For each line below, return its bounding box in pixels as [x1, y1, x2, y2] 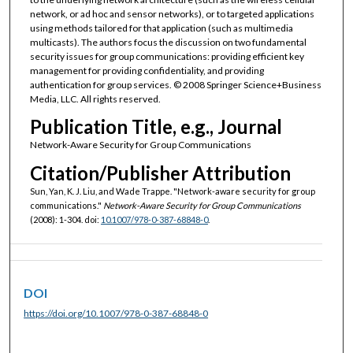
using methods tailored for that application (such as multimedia [29, 21, 293, 34]
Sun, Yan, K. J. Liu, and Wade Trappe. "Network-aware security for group [29, 185, 315, 196]
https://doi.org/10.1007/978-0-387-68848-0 [24, 307, 209, 319]
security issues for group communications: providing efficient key [29, 50, 304, 62]
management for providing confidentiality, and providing [29, 64, 264, 76]
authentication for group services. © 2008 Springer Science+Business [29, 78, 321, 91]
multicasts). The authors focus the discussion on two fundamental [29, 35, 307, 48]
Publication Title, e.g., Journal [29, 115, 282, 139]
